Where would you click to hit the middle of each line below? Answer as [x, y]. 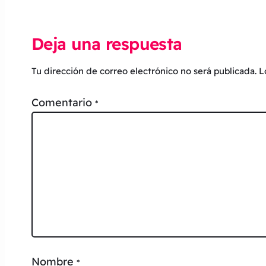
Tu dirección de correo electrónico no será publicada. [144, 71]
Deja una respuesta [107, 44]
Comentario [63, 103]
